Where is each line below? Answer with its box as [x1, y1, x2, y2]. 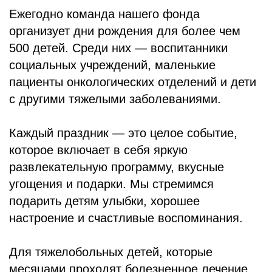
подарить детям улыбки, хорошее [9, 194, 200, 208]
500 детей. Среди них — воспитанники [9, 41, 228, 55]
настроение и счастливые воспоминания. [9, 211, 243, 225]
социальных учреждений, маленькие [9, 58, 216, 72]
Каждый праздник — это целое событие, [9, 126, 237, 140]
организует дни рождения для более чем [9, 24, 240, 38]
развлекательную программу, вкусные [9, 160, 224, 174]
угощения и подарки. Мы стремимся [9, 177, 214, 191]
